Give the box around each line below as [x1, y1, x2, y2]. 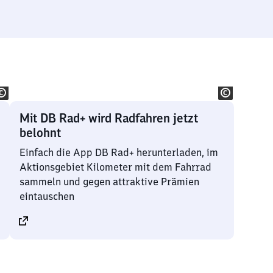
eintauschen [19, 190, 74, 202]
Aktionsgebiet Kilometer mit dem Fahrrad [19, 161, 211, 173]
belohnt [19, 125, 61, 140]
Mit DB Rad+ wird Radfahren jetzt [19, 110, 198, 126]
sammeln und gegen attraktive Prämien [19, 175, 199, 188]
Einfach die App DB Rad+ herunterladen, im [19, 146, 218, 158]
